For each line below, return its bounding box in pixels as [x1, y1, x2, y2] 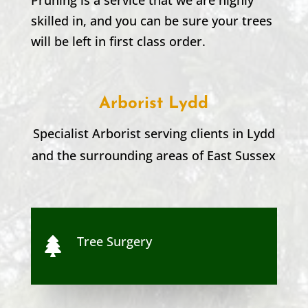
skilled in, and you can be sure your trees [30, 12, 272, 29]
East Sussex [207, 146, 276, 164]
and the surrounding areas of [32, 146, 208, 164]
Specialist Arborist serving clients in [32, 124, 247, 142]
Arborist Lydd [99, 95, 209, 112]
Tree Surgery [76, 232, 152, 250]
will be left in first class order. [30, 32, 206, 49]
